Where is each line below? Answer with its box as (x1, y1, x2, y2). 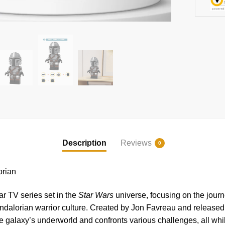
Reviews (121, 139, 152, 148)
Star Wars (78, 191, 114, 200)
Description (62, 139, 106, 148)
